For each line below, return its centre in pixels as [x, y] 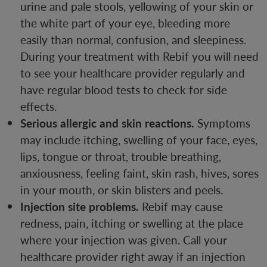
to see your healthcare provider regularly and [133, 73]
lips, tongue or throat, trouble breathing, [121, 157]
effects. [38, 107]
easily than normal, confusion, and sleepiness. [133, 40]
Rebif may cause [181, 207]
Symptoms [222, 123]
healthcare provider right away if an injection [133, 257]
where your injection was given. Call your [124, 240]
